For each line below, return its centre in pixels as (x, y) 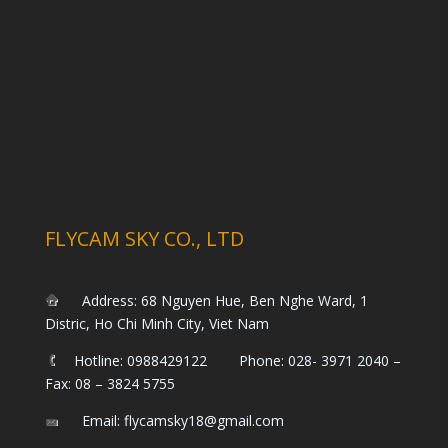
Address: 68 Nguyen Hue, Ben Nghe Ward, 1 (212, 300)
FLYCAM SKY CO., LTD (144, 238)
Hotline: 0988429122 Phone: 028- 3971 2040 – (229, 360)
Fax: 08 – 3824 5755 (109, 383)
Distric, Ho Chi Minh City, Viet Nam (156, 323)
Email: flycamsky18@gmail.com (170, 420)
